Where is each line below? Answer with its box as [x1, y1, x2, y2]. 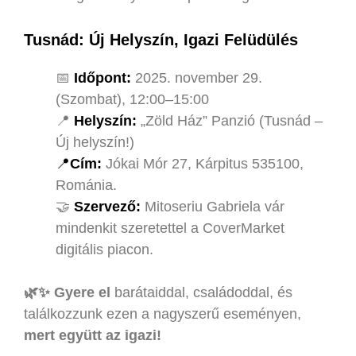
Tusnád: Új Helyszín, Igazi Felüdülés [24, 30, 298, 48]
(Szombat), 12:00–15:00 [56, 91, 213, 107]
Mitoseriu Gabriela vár [141, 198, 284, 215]
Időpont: [74, 69, 131, 86]
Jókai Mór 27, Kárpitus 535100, [102, 155, 304, 172]
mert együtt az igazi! [24, 327, 161, 343]
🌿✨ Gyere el [24, 284, 114, 300]
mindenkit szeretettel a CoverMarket [56, 219, 284, 236]
